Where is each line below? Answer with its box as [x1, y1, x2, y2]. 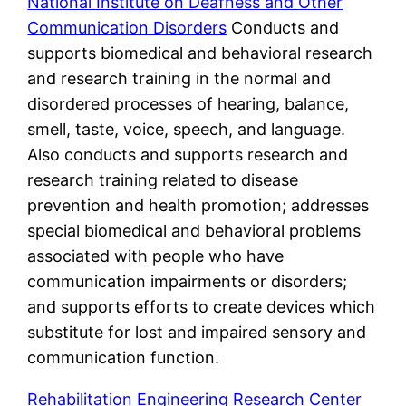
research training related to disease [27, 169, 299, 189]
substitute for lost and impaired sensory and [27, 322, 367, 342]
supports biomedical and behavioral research [27, 43, 373, 63]
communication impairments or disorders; [27, 271, 348, 291]
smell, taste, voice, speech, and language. [27, 119, 346, 139]
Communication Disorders [27, 17, 227, 37]
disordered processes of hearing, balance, [27, 93, 350, 113]
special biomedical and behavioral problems [27, 220, 362, 240]
